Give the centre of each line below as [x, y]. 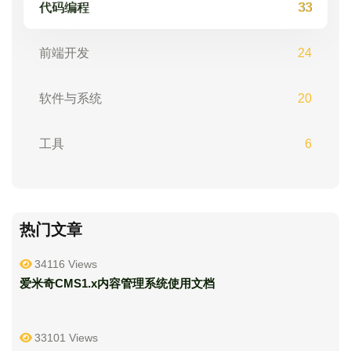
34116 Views [66, 264]
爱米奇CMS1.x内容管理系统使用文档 [117, 283]
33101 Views [66, 338]
